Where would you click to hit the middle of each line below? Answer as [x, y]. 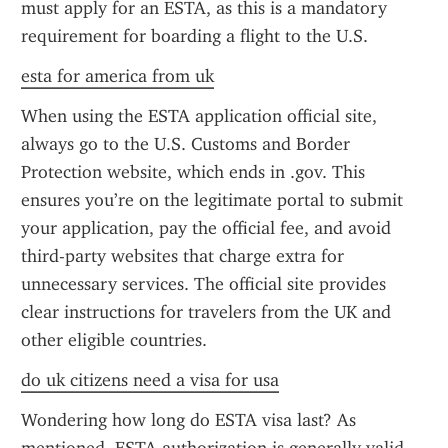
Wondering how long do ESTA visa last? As [188, 420]
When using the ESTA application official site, [199, 116]
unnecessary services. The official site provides [203, 284]
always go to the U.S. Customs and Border [185, 144]
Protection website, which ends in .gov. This [193, 172]
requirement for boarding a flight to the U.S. [194, 36]
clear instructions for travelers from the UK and [206, 312]
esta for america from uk [117, 76]
